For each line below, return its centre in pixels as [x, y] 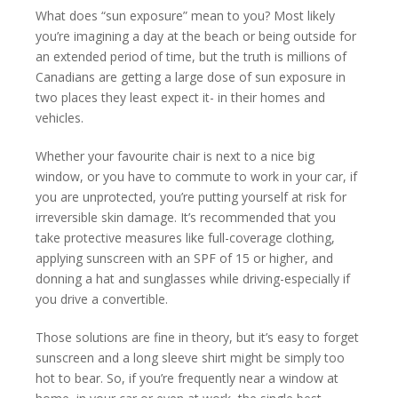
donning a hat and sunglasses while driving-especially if [193, 279]
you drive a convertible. [102, 299]
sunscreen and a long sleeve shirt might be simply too [190, 358]
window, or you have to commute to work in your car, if [196, 177]
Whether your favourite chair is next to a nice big [175, 156]
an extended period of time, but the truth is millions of [191, 57]
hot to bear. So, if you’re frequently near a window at [187, 378]
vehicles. [60, 118]
